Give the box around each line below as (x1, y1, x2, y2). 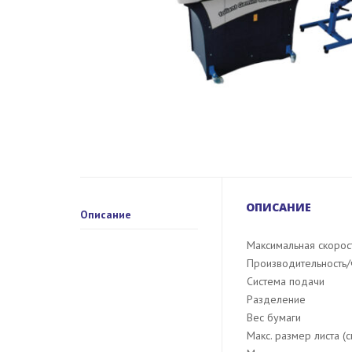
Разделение (247, 291, 306, 306)
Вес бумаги (247, 310, 301, 324)
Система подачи (247, 273, 324, 288)
